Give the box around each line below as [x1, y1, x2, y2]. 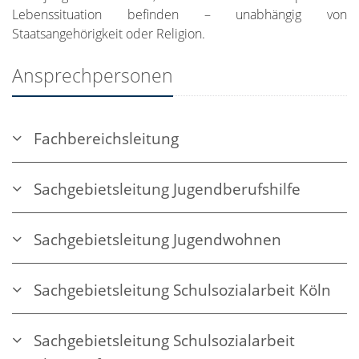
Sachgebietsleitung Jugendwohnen [34, 229, 281, 251]
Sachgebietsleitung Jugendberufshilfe [34, 179, 301, 200]
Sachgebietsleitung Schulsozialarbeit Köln [34, 280, 331, 301]
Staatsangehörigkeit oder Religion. [12, 25, 205, 43]
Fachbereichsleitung [34, 128, 179, 150]
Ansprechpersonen [12, 63, 173, 89]
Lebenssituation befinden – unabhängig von [12, 6, 347, 24]
